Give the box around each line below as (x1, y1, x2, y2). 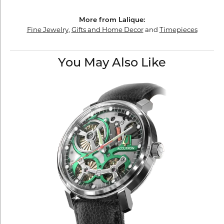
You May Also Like (58, 57, 166, 69)
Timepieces (159, 25, 197, 33)
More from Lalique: (79, 17, 145, 23)
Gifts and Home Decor (71, 25, 143, 33)
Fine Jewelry (26, 25, 68, 33)
